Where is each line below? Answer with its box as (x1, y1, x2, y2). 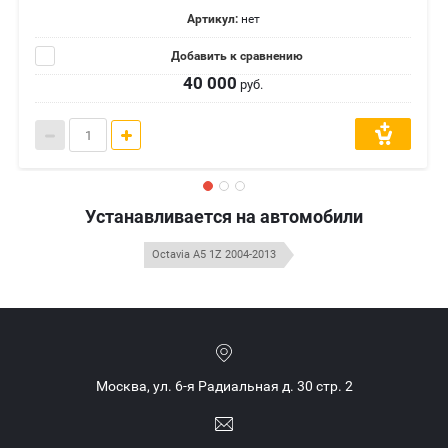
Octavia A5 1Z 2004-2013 (152, 248, 276, 262)
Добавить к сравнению (168, 49, 303, 64)
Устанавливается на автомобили (85, 206, 363, 228)
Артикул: (186, 12, 238, 27)
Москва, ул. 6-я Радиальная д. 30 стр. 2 (95, 378, 353, 395)
